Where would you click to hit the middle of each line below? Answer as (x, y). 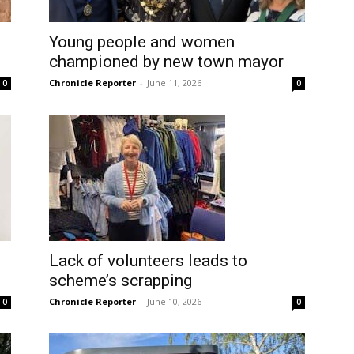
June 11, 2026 (174, 83)
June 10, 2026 (174, 302)
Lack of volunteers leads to (148, 261)
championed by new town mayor (166, 62)
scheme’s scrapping (121, 281)
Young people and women (142, 42)
